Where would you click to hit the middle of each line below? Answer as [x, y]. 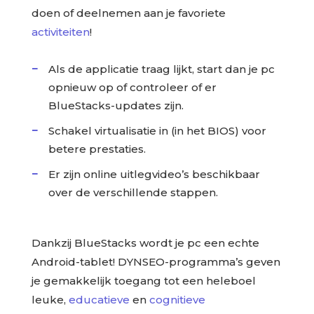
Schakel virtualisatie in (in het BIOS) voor [157, 130]
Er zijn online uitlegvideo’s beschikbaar [154, 174]
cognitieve [177, 299]
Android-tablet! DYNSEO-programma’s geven [156, 261]
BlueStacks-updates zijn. [116, 105]
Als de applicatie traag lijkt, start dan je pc [161, 69]
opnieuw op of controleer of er [132, 87]
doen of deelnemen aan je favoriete [128, 13]
